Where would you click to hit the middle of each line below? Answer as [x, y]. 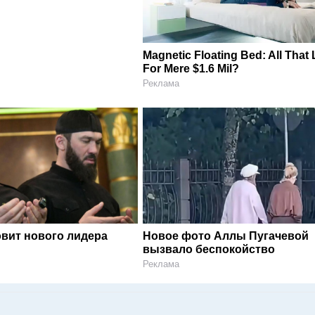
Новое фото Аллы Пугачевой [226, 236]
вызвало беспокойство [209, 249]
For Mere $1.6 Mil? [191, 68]
